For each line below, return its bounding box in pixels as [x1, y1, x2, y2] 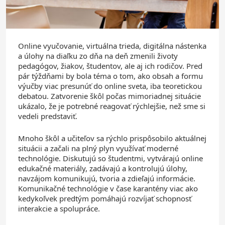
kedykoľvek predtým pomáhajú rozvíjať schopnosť [18, 193, 191, 203]
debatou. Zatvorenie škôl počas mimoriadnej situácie [18, 90, 201, 101]
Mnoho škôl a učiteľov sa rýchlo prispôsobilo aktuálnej [18, 133, 206, 143]
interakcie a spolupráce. [18, 203, 100, 213]
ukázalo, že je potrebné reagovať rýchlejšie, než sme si [18, 100, 205, 111]
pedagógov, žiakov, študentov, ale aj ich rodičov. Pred [18, 60, 202, 71]
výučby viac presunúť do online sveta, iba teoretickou [18, 80, 202, 91]
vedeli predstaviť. [18, 110, 77, 121]
